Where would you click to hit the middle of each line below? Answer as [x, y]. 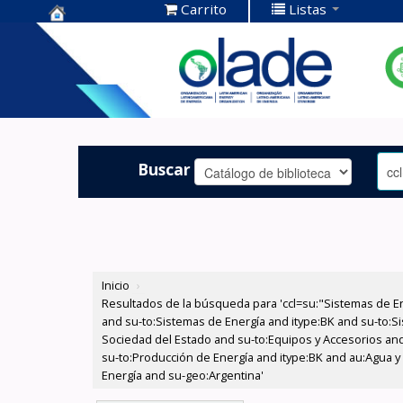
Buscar [165, 169]
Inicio [116, 286]
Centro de [90, 36]
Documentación [116, 63]
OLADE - [83, 91]
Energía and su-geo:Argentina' [183, 376]
